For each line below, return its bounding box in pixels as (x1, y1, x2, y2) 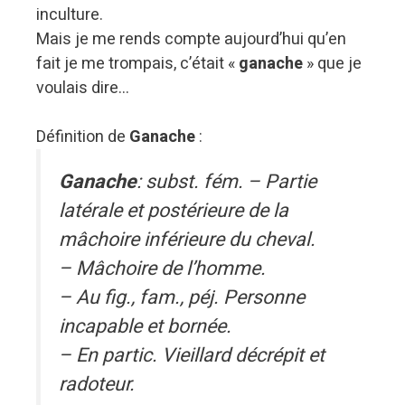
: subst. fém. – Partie (137, 166, 316, 196)
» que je (303, 51, 362, 76)
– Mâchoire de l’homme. (59, 253, 266, 283)
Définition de (36, 124, 129, 149)
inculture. (36, 2, 103, 27)
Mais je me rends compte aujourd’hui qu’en (36, 26, 346, 52)
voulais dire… (36, 75, 129, 100)
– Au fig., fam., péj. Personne (59, 282, 305, 312)
